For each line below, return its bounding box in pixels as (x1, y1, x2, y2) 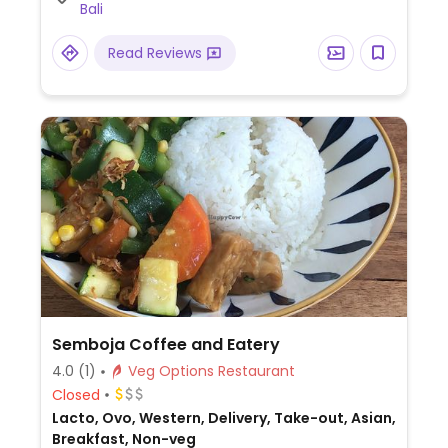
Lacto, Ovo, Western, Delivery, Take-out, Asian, (51, 408, 396, 428)
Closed (51, 384, 100, 405)
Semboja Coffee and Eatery (51, 333, 280, 356)
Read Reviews (107, 43, 206, 63)
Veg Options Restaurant (217, 361, 295, 381)
